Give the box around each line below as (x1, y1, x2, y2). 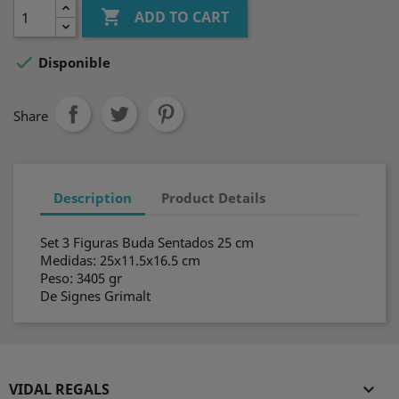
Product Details (161, 188, 266, 207)
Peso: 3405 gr (40, 269, 122, 287)
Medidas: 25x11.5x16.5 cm (40, 251, 200, 269)
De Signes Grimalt (40, 287, 151, 305)
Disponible (35, 53, 110, 72)
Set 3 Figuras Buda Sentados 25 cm (40, 233, 254, 251)
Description (53, 188, 132, 207)
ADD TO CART (134, 7, 230, 28)
